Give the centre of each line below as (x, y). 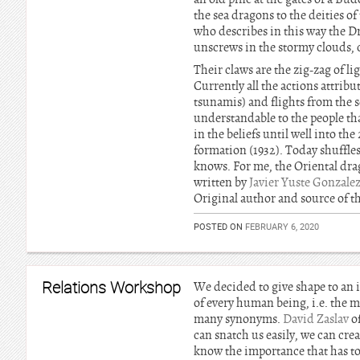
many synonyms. (238, 319)
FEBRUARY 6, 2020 (282, 226)
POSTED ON (219, 226)
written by (221, 182)
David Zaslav (316, 319)
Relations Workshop (111, 287)
